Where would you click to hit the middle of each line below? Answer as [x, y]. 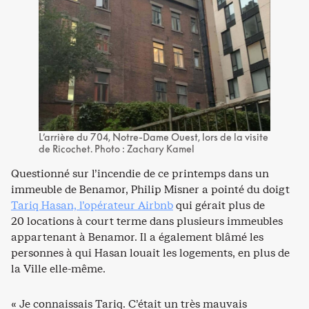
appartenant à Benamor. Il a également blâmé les [137, 237]
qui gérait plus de [219, 206]
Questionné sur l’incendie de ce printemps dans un [140, 174]
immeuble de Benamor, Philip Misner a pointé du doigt [150, 190]
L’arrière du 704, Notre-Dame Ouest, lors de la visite [153, 137]
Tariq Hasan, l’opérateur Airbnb [92, 206]
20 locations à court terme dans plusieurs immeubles [147, 221]
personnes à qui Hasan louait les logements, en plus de [150, 253]
